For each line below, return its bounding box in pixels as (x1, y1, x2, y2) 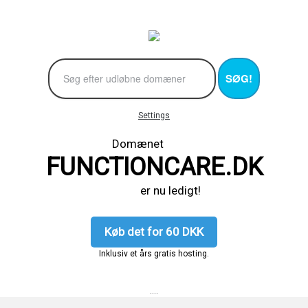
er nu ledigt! (107, 183, 201, 197)
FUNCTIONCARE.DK (45, 152, 263, 181)
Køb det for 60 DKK (104, 224, 203, 239)
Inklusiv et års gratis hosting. (99, 248, 209, 258)
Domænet (111, 136, 197, 151)
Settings (138, 110, 170, 120)
